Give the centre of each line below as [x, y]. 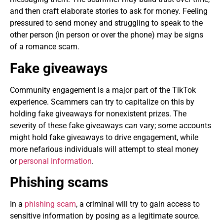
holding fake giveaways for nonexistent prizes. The [98, 113]
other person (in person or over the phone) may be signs [107, 35]
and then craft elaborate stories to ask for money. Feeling [109, 11]
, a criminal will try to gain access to [138, 204]
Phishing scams [59, 183]
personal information [55, 161]
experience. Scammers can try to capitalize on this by [102, 102]
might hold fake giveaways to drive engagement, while [104, 137]
